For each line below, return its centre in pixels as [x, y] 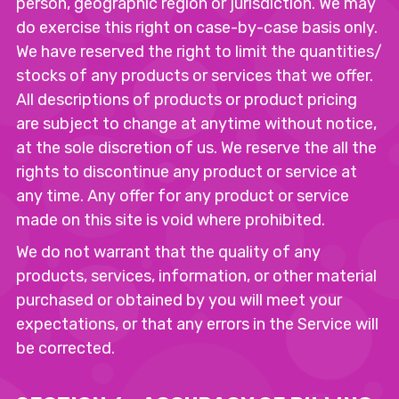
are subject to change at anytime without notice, [196, 124]
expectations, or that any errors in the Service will [197, 324]
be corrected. [65, 348]
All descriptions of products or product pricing [187, 100]
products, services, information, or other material [196, 276]
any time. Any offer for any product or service [183, 196]
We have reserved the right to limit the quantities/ [199, 52]
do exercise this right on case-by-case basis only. [197, 28]
